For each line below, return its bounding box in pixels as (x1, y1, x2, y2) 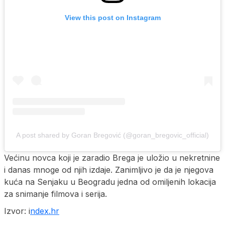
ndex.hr (30, 206, 59, 216)
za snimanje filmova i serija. (4, 189, 107, 199)
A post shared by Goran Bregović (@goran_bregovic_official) (16, 131, 209, 140)
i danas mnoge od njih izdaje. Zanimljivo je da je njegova (4, 165, 213, 175)
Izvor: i (4, 206, 30, 216)
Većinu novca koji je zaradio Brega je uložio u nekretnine (4, 153, 220, 163)
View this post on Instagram (64, 14, 161, 22)
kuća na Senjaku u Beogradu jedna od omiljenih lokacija (4, 177, 216, 187)
